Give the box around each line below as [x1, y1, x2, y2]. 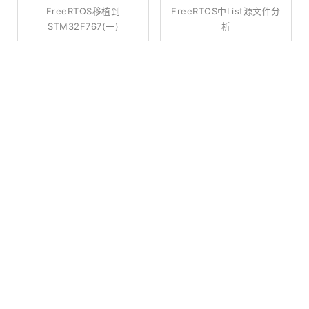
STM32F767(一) [48, 21, 119, 32]
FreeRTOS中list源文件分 [171, 6, 281, 17]
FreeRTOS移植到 [46, 6, 121, 17]
